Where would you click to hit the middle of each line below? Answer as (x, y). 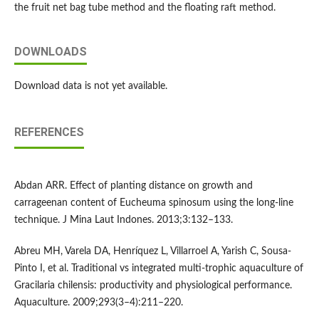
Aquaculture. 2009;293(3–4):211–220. (98, 303)
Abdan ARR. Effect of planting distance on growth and (133, 186)
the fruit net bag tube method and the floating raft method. (145, 8)
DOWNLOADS (50, 52)
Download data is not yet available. (90, 87)
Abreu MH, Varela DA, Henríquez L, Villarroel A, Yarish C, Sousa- (152, 252)
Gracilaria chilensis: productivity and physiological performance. (153, 286)
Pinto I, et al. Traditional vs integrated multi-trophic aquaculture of (158, 269)
